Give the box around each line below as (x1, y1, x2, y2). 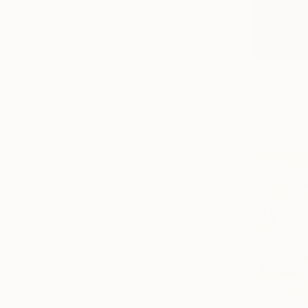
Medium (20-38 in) (50, 222, 146, 236)
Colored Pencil (50, 115, 126, 129)
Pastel (50, 133, 83, 147)
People (50, 27, 87, 41)
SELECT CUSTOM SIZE (38, 275, 151, 287)
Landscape (50, 9, 107, 23)
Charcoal (50, 151, 98, 165)
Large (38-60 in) (50, 240, 135, 254)
